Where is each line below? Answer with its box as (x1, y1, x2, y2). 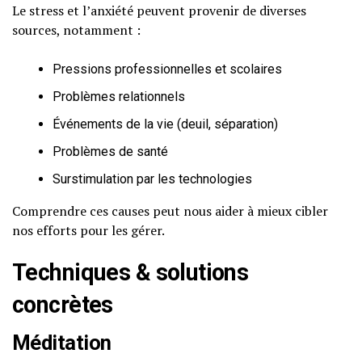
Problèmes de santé (53, 144, 168, 159)
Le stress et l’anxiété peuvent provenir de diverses (12, 2, 306, 19)
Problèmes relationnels (53, 89, 185, 104)
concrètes (12, 291, 113, 318)
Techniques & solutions (12, 259, 249, 286)
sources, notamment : (12, 21, 141, 39)
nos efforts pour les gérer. (12, 221, 165, 239)
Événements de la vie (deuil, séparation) (53, 116, 278, 132)
